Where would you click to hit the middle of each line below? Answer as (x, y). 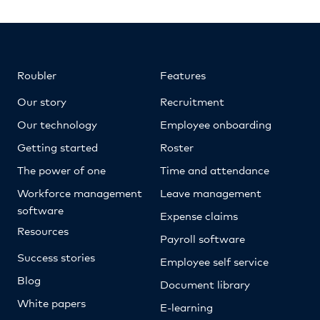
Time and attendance (215, 170)
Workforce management (80, 192)
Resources (43, 230)
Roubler (37, 75)
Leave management (211, 192)
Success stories (56, 257)
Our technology (57, 124)
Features (183, 75)
